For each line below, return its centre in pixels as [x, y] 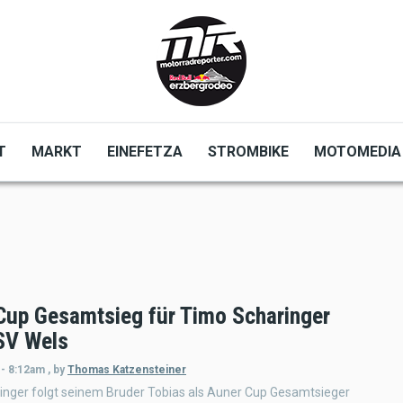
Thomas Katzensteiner [127, 370]
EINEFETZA [145, 152]
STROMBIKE [249, 152]
